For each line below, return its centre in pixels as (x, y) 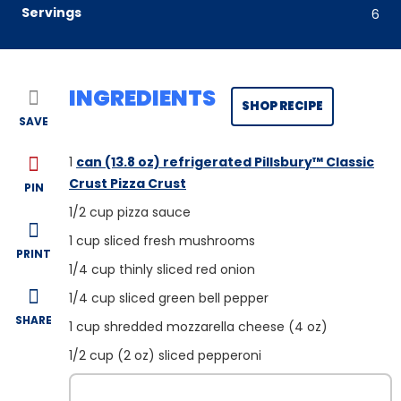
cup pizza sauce (140, 213)
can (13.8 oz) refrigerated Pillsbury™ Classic (225, 162)
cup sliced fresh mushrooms (166, 241)
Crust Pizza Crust (128, 184)
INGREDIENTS (142, 98)
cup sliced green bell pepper (180, 299)
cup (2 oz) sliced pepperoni (175, 356)
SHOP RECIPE (282, 107)
